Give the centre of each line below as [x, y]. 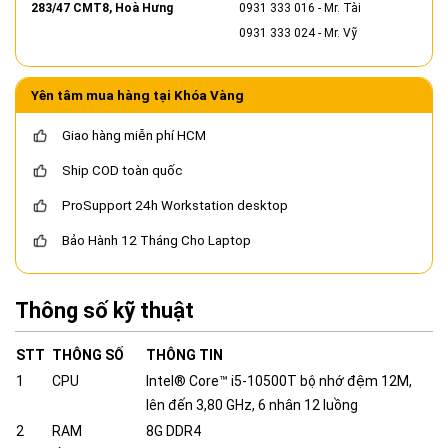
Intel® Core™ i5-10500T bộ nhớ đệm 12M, [279, 381]
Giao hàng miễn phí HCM [134, 136]
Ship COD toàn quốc [122, 171]
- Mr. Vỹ [336, 33]
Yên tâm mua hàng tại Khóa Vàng [137, 96]
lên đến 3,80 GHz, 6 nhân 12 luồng [252, 405]
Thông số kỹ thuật [104, 311]
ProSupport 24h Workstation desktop [175, 206]
